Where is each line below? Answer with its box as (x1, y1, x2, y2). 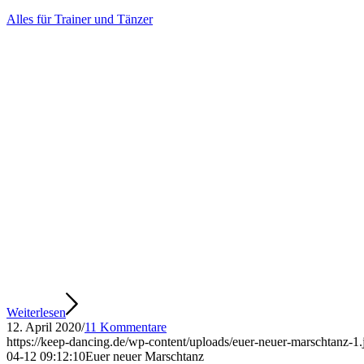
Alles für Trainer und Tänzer (6, 11, 153, 26)
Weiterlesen (6, 305, 66, 319)
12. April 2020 (6, 319, 81, 334)
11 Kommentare (84, 319, 167, 334)
